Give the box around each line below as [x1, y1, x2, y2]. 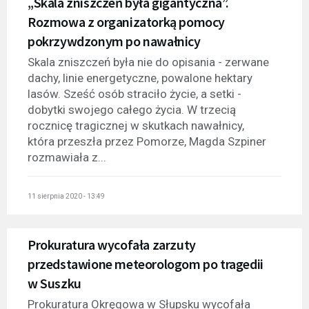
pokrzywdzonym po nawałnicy [28, 32, 201, 50]
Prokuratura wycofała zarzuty [28, 236, 196, 254]
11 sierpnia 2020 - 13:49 [28, 192, 105, 201]
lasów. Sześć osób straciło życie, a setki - [28, 86, 241, 101]
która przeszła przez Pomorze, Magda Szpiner [28, 134, 266, 148]
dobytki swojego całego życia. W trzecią [28, 102, 236, 117]
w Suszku [28, 275, 81, 292]
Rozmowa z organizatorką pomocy [28, 12, 226, 30]
